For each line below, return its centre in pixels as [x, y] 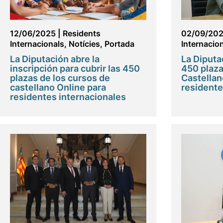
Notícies [84, 44]
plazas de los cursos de [60, 78]
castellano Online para [58, 87]
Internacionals [37, 44]
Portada [119, 44]
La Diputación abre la [55, 59]
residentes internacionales [68, 97]
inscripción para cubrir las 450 [75, 68]
